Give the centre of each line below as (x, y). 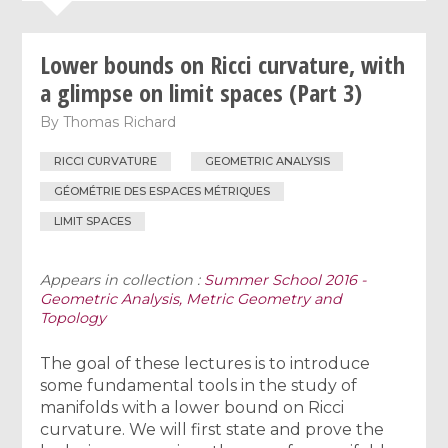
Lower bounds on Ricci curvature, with (223, 64)
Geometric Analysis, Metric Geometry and (191, 298)
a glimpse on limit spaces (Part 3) (201, 92)
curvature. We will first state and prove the (212, 429)
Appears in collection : (122, 279)
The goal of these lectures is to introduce (205, 363)
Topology (73, 317)
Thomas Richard (120, 121)
